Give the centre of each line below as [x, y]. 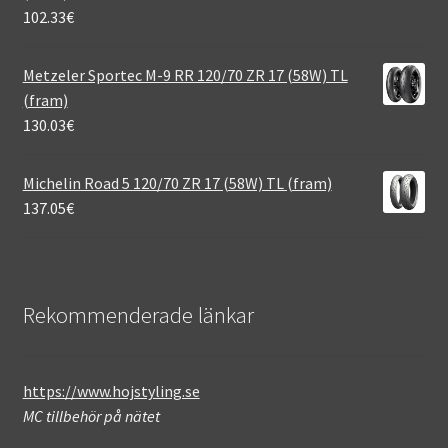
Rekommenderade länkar [138, 314]
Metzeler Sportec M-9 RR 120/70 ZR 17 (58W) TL [185, 74]
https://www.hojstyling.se [111, 391]
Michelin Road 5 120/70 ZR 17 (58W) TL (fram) [177, 182]
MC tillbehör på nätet [91, 416]
